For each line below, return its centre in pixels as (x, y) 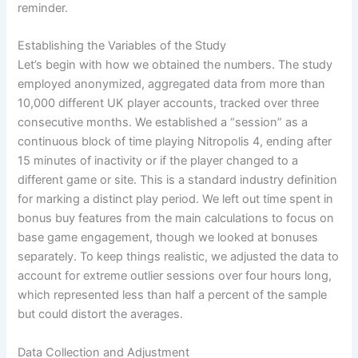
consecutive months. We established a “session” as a (163, 123)
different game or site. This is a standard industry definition (178, 180)
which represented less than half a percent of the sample (173, 295)
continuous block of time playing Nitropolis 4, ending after (175, 142)
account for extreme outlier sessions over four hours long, (175, 276)
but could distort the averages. (101, 314)
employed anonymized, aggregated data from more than (172, 84)
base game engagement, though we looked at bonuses (168, 238)
